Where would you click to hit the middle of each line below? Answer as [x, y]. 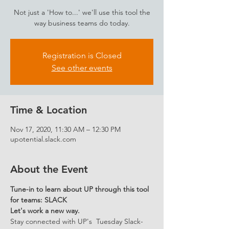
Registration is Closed [82, 55]
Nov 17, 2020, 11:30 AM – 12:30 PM [65, 129]
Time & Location [49, 110]
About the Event [49, 169]
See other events [82, 68]
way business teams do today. [82, 23]
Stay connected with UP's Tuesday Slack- [77, 221]
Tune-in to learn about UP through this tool [81, 189]
